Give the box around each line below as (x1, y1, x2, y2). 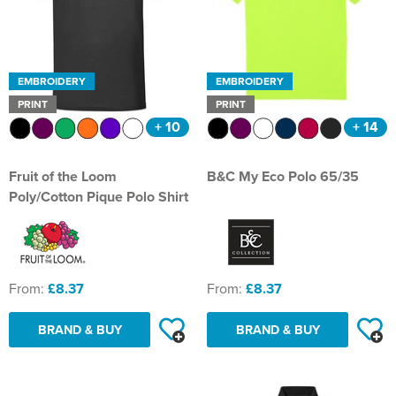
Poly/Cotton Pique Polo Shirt (9, 187, 188, 208)
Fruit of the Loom (9, 166, 117, 187)
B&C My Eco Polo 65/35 (207, 166, 359, 187)
